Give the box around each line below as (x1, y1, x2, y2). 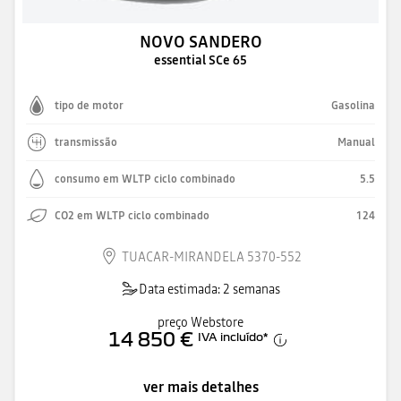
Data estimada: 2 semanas (139, 280, 280, 298)
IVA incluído (198, 330, 263, 343)
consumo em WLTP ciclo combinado (55, 172, 235, 186)
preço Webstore (158, 313, 243, 331)
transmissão (55, 135, 117, 149)
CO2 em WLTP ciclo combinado (55, 209, 209, 223)
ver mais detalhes (142, 377, 259, 397)
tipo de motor (55, 98, 124, 113)
